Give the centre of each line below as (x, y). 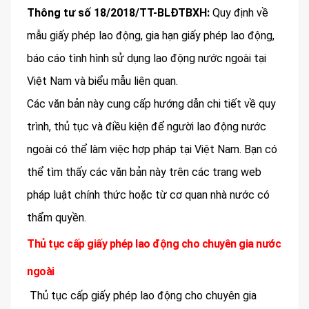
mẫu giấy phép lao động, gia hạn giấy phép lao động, (151, 36)
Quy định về (239, 13)
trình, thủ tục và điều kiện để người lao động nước (147, 127)
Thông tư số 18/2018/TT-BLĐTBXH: (118, 13)
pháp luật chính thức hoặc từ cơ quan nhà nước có (148, 195)
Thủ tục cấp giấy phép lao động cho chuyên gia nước (154, 244)
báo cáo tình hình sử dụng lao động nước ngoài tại (147, 59)
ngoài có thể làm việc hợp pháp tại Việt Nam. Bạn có (152, 150)
